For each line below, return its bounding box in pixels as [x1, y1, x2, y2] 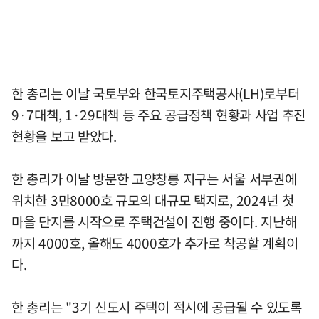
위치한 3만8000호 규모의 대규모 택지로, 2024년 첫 [11, 189, 294, 210]
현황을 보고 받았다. [11, 125, 117, 146]
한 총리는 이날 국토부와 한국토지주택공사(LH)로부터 [11, 83, 300, 103]
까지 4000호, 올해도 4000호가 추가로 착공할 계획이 [11, 232, 298, 253]
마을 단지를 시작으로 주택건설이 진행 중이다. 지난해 [11, 211, 297, 231]
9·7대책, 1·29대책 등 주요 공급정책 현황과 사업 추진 [11, 104, 306, 125]
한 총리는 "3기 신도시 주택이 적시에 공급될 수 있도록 [11, 296, 302, 317]
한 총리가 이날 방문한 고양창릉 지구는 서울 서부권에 [11, 168, 297, 189]
